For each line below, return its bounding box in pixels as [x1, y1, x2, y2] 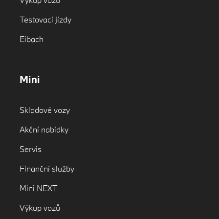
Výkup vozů [20, 202, 60, 213]
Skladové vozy [20, 105, 70, 115]
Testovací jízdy [20, 14, 71, 24]
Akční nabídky [20, 124, 68, 135]
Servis [20, 144, 42, 154]
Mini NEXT [20, 183, 58, 194]
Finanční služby [20, 163, 74, 174]
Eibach [20, 33, 44, 44]
